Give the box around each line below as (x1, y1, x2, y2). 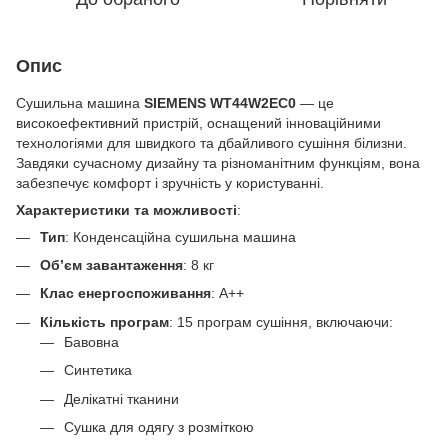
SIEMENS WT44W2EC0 (144, 94, 296, 111)
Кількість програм (40, 313, 169, 330)
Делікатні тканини (64, 390, 179, 407)
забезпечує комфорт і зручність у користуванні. (16, 174, 324, 191)
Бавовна (64, 333, 119, 350)
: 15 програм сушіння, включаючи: (169, 313, 393, 330)
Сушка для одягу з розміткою (64, 418, 254, 435)
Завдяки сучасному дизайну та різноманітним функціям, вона (16, 154, 420, 171)
